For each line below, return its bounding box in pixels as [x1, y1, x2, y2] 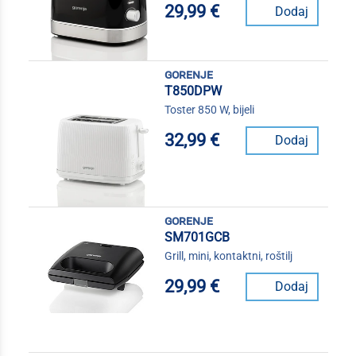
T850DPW [164, 83, 222, 99]
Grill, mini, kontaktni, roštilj [164, 249, 292, 262]
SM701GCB [164, 229, 230, 245]
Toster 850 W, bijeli [164, 103, 254, 116]
